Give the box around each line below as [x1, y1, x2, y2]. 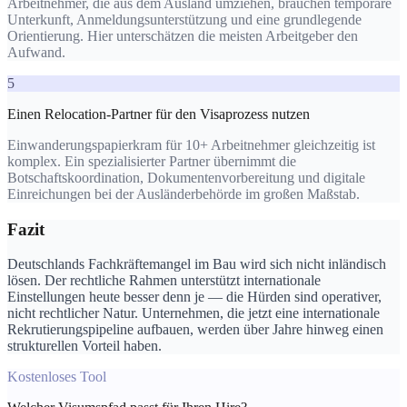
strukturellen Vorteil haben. [7, 338, 162, 354]
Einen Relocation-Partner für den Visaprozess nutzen [7, 105, 310, 122]
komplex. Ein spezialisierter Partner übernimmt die [7, 153, 296, 169]
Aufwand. [7, 44, 65, 60]
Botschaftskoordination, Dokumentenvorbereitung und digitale [7, 169, 365, 185]
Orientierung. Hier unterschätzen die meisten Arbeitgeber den [7, 27, 358, 44]
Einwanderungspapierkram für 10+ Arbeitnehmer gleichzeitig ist [7, 136, 375, 153]
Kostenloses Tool [7, 369, 106, 385]
